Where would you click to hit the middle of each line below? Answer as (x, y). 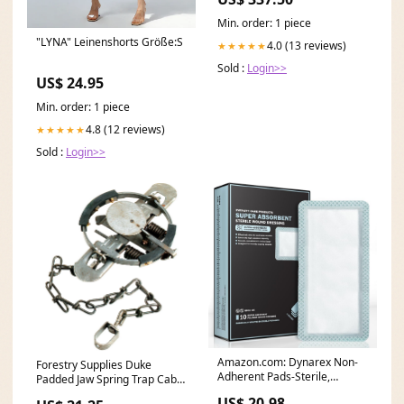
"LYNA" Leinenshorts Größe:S (110, 42)
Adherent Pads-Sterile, (274, 377)
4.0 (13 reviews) (307, 46)
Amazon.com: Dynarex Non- (288, 363)
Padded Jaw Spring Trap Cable (111, 380)
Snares (54, 394)
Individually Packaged (271, 391)
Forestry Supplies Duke (94, 365)
